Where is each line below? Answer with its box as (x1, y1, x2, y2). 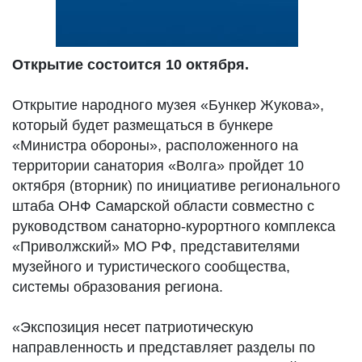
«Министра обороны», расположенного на (12, 137, 298, 154)
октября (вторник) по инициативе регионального (12, 178, 340, 194)
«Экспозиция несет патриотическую (12, 319, 254, 335)
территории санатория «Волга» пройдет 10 (12, 158, 304, 174)
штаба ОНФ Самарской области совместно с (12, 198, 314, 214)
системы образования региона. (12, 279, 223, 295)
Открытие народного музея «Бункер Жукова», (12, 97, 324, 113)
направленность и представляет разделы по (12, 339, 315, 356)
